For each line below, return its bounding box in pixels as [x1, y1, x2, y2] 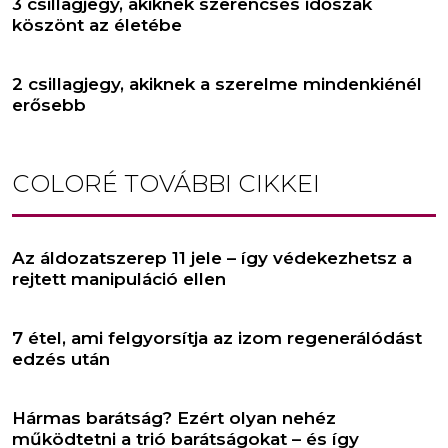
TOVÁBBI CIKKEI [118, 168, 320, 198]
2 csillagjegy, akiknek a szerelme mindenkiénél [12, 73, 422, 94]
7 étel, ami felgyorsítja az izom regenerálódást [12, 327, 422, 348]
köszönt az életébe [12, 14, 182, 35]
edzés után [12, 348, 110, 369]
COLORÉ [12, 168, 118, 198]
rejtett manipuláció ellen [12, 268, 226, 289]
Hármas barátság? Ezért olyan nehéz [12, 407, 336, 428]
